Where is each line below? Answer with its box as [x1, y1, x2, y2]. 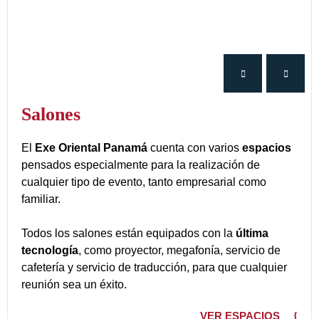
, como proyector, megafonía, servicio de [78, 244, 281, 256]
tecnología [21, 244, 78, 256]
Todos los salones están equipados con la [21, 227, 236, 239]
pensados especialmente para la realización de [21, 159, 260, 171]
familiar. [21, 193, 61, 205]
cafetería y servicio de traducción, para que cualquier [21, 261, 287, 273]
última [236, 227, 268, 239]
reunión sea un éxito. [21, 278, 127, 291]
